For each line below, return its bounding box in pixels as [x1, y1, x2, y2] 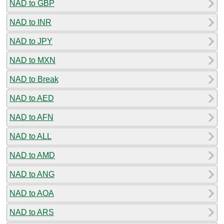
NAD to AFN [9, 112, 53, 121]
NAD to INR [9, 17, 51, 26]
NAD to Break [9, 74, 58, 83]
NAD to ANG [9, 169, 54, 178]
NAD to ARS [9, 207, 54, 216]
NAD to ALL [9, 131, 51, 140]
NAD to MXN [9, 55, 55, 64]
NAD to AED [9, 93, 54, 102]
